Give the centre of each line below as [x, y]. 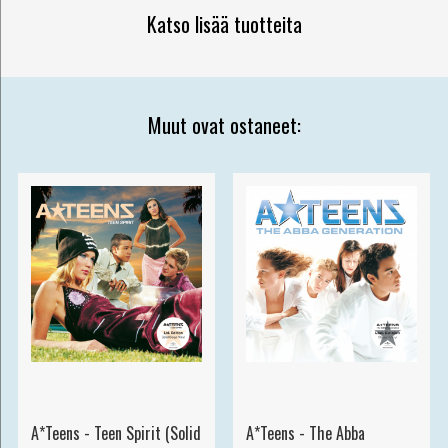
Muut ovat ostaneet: [224, 124]
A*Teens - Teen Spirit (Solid [115, 433]
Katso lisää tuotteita [224, 23]
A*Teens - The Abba [305, 433]
